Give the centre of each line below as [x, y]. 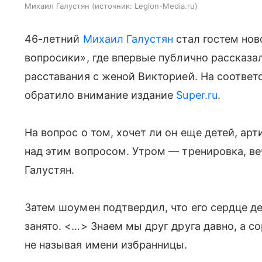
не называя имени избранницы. [106, 244]
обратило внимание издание [101, 95]
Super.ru [197, 95]
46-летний [54, 39]
